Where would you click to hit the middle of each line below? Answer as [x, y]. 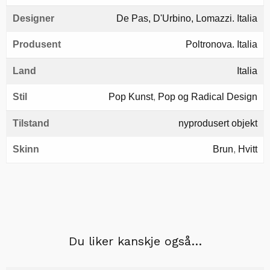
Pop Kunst [131, 97]
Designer [33, 18]
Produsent [37, 44]
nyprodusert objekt [218, 123]
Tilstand [31, 123]
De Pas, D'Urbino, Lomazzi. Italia [187, 18]
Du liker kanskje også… [135, 241]
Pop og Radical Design [208, 97]
